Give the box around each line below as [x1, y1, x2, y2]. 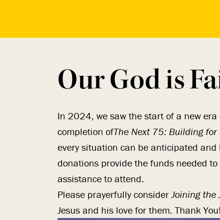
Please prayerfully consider [57, 188, 171, 201]
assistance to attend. [57, 172, 144, 185]
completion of [57, 125, 113, 138]
